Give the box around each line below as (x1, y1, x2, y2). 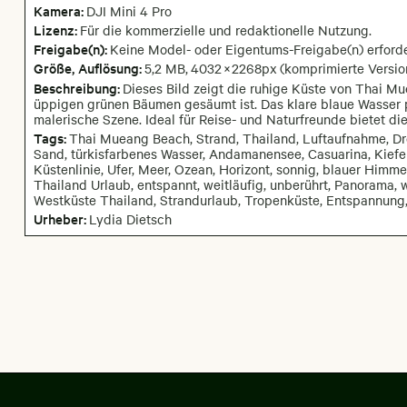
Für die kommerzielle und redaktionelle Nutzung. (79, 21, 372, 40)
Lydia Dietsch (88, 210, 172, 229)
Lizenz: (33, 20, 77, 40)
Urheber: (33, 209, 86, 229)
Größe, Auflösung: (33, 58, 142, 78)
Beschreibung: (33, 77, 120, 97)
